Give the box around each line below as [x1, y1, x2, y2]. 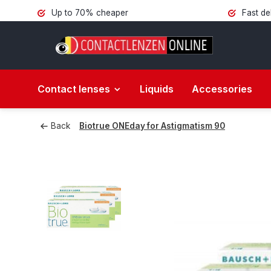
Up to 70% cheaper [49, 8, 128, 18]
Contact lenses [38, 83, 110, 95]
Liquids [140, 83, 174, 95]
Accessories [192, 83, 252, 95]
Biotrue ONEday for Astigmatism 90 [79, 121, 225, 131]
